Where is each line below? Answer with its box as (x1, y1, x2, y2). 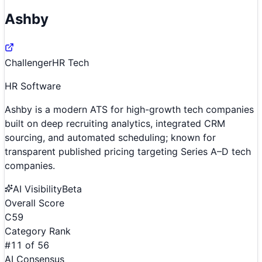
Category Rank (5, 225, 71, 237)
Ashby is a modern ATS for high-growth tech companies (5, 103, 254, 115)
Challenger (5, 56, 52, 68)
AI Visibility (13, 182, 62, 195)
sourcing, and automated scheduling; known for (5, 131, 216, 143)
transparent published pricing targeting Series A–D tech (5, 145, 251, 157)
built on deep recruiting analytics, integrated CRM (5, 117, 225, 129)
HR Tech (52, 56, 89, 68)
